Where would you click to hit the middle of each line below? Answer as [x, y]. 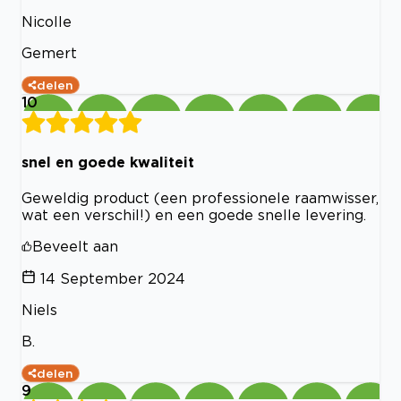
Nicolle [47, 21]
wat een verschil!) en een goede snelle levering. [194, 215]
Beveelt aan [75, 247]
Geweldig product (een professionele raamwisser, [200, 198]
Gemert [49, 52]
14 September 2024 [113, 279]
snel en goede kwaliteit [108, 162]
